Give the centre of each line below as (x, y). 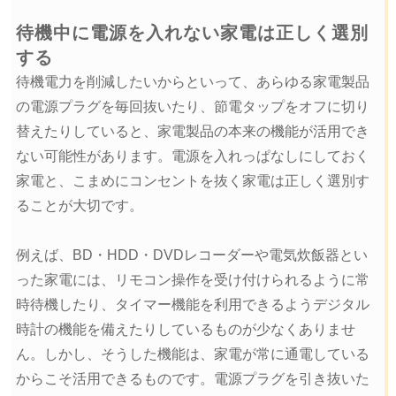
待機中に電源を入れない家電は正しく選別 (192, 33)
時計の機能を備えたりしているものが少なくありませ (185, 330)
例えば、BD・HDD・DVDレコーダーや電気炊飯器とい (191, 255)
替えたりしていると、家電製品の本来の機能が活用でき (192, 132)
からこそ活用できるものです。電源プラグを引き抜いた (192, 379)
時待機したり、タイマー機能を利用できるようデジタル (192, 305)
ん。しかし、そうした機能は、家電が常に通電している (192, 354)
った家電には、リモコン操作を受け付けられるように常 (192, 280)
